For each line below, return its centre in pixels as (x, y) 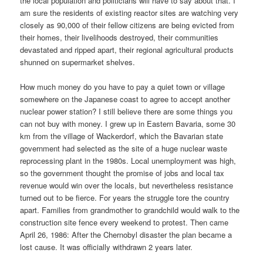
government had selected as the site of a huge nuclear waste (124, 148)
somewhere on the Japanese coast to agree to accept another (125, 99)
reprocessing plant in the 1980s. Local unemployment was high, (128, 160)
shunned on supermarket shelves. (78, 62)
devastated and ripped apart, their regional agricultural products (127, 49)
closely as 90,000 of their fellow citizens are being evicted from (127, 25)
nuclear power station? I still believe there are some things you (127, 111)
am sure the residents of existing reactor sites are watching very (129, 12)
